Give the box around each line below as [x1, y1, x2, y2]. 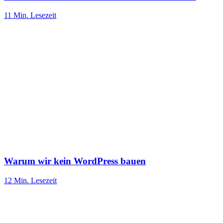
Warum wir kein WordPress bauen [4, 156, 146, 166]
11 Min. [4, 11, 28, 20]
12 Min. [4, 176, 29, 185]
